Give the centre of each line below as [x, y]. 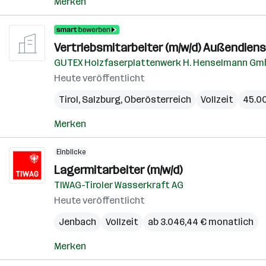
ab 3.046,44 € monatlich [201, 222]
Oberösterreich [158, 99]
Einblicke [71, 152]
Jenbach [77, 222]
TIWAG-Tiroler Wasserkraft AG [119, 185]
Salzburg [101, 99]
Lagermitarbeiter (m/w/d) [118, 170]
